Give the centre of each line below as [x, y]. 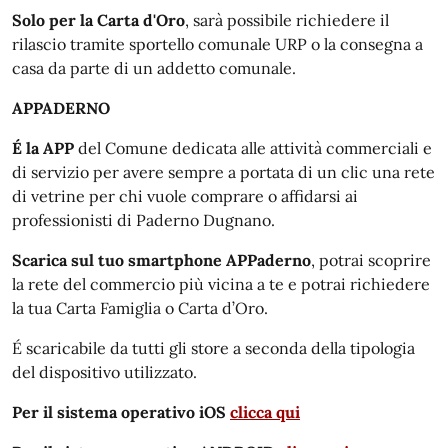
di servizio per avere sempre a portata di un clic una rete [223, 172]
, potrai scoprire [371, 260]
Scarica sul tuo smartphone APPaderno [161, 260]
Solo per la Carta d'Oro [98, 20]
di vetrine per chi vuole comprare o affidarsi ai [185, 196]
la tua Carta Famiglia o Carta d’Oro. [142, 308]
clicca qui [265, 412]
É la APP [45, 148]
